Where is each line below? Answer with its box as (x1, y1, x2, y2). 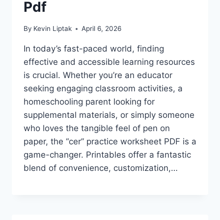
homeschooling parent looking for (24, 97, 155, 107)
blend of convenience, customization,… (24, 163, 178, 173)
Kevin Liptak (33, 25, 72, 33)
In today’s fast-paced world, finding (24, 44, 164, 54)
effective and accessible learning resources (24, 57, 195, 67)
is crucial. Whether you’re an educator (24, 70, 172, 81)
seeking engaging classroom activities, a (24, 83, 183, 94)
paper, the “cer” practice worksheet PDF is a (24, 137, 196, 147)
